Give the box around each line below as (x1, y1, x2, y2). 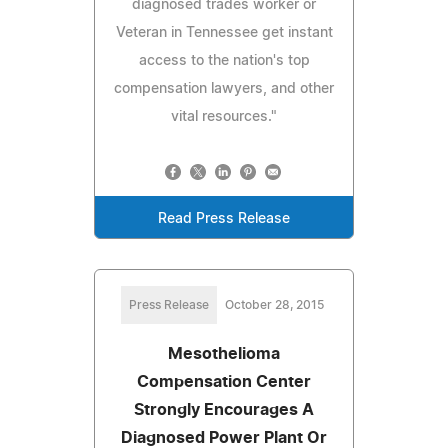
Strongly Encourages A (134, 401, 314, 418)
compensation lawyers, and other (114, 81, 334, 96)
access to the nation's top (138, 53, 310, 68)
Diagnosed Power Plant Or (121, 429, 327, 446)
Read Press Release (158, 211, 290, 226)
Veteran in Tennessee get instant (115, 25, 333, 40)
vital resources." (171, 109, 277, 124)
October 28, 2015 (224, 298, 324, 311)
